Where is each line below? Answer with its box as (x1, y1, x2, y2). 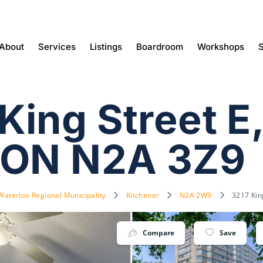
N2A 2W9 (179, 190, 212, 200)
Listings (89, 41, 122, 53)
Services (38, 41, 76, 53)
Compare (142, 227, 174, 238)
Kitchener (126, 190, 160, 200)
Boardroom (136, 41, 183, 53)
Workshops (197, 41, 244, 53)
